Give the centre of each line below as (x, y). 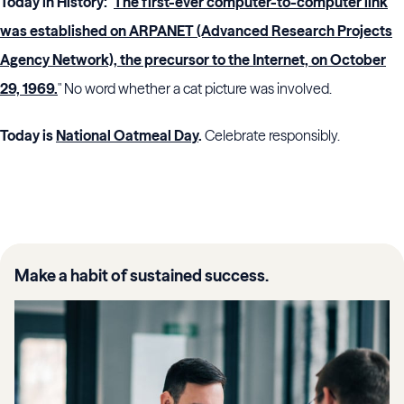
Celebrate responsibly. (272, 135)
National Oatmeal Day (127, 135)
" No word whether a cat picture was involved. (195, 88)
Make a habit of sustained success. (142, 275)
